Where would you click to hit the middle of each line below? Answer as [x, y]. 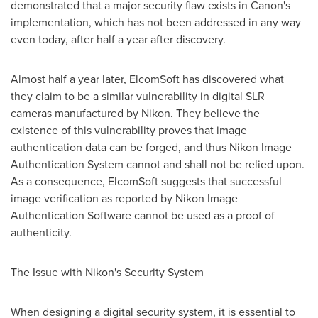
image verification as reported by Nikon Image [124, 198]
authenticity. [41, 232]
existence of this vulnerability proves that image [129, 130]
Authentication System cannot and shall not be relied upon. [158, 164]
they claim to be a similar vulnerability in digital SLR [138, 96]
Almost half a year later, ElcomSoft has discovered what [147, 79]
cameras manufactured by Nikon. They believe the [135, 113]
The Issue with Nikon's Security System [107, 272]
